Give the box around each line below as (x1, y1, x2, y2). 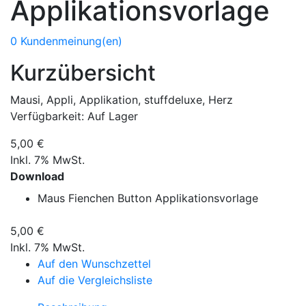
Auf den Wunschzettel (38, 256, 151, 270)
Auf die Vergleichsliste (38, 273, 152, 287)
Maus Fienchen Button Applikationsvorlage (38, 191, 258, 205)
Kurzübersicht (10, 59, 156, 86)
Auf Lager (87, 109, 138, 123)
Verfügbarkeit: (10, 109, 87, 123)
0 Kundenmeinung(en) (10, 33, 122, 48)
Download (10, 169, 64, 183)
